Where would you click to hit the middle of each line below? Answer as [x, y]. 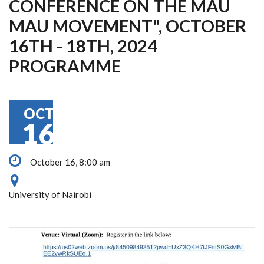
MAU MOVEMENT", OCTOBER [128, 26]
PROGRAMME [65, 66]
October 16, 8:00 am [69, 162]
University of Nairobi [51, 194]
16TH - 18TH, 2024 [83, 46]
